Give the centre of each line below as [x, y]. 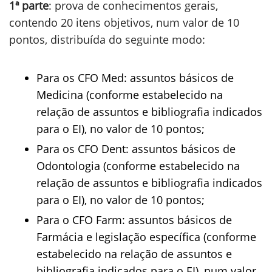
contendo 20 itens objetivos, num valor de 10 [124, 22]
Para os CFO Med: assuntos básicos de [135, 78]
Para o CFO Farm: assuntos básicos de [134, 220]
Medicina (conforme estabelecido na [130, 95]
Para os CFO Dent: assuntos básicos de [136, 149]
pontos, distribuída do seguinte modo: [107, 39]
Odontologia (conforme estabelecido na [138, 166]
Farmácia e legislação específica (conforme [146, 237]
